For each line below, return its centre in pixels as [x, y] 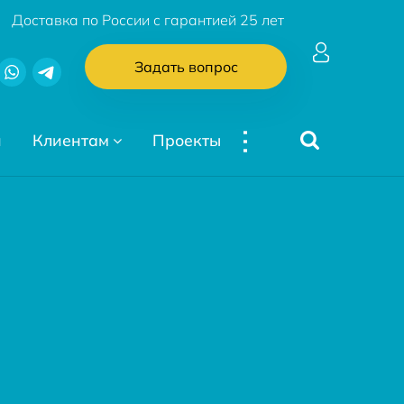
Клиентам [70, 139]
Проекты [186, 139]
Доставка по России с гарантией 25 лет [148, 20]
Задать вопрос [186, 66]
